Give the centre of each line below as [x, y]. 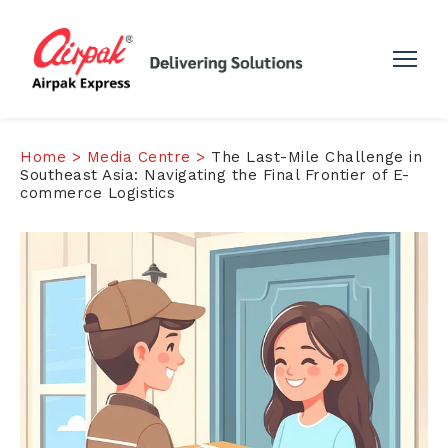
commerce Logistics [97, 193]
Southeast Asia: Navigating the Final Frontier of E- [215, 175]
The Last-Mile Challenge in [313, 157]
